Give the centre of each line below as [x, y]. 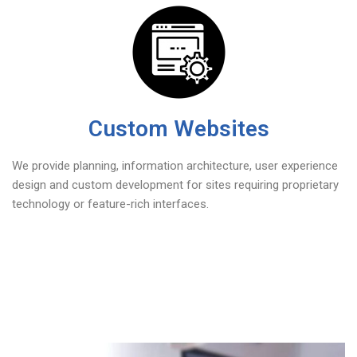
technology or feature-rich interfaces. [110, 204]
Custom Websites [178, 129]
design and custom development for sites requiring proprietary [175, 185]
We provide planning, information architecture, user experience [175, 166]
